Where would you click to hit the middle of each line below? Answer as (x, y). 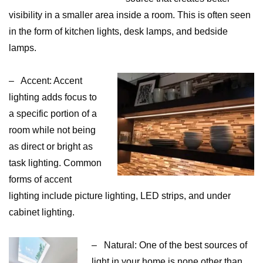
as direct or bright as (51, 146)
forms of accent (40, 179)
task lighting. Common (55, 163)
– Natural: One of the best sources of (169, 245)
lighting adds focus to (53, 97)
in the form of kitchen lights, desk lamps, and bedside (118, 31)
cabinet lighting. (42, 212)
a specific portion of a (53, 114)
